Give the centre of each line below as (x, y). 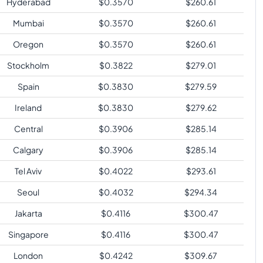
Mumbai (28, 23)
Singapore (28, 234)
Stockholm (28, 65)
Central (28, 128)
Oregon (28, 44)
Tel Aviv (28, 171)
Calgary (28, 149)
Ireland (28, 107)
